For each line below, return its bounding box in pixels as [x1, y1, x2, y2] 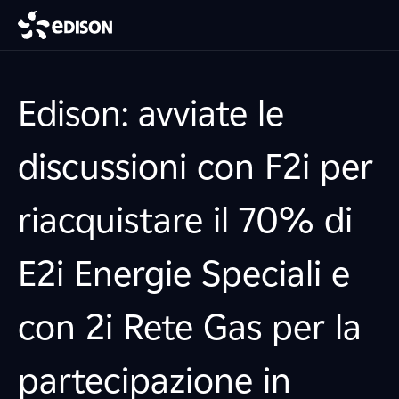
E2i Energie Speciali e [18, 252, 350, 295]
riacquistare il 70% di [18, 199, 353, 241]
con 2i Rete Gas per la [18, 305, 362, 348]
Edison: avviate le [18, 92, 284, 134]
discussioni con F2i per [18, 145, 373, 188]
